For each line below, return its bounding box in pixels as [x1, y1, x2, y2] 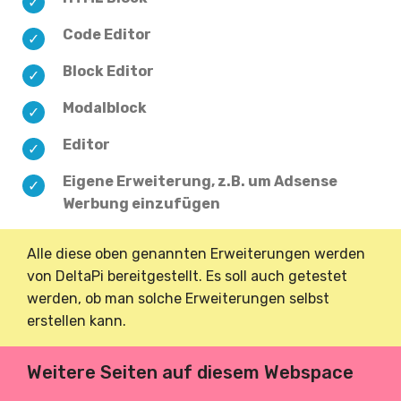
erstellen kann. [27, 312, 126, 329]
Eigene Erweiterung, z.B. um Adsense [63, 173, 337, 190]
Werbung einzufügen [63, 195, 220, 212]
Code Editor [63, 26, 151, 43]
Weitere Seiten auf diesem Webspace [27, 362, 354, 383]
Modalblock [63, 99, 147, 116]
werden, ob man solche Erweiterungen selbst [27, 290, 329, 307]
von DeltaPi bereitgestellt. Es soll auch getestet [27, 268, 347, 285]
